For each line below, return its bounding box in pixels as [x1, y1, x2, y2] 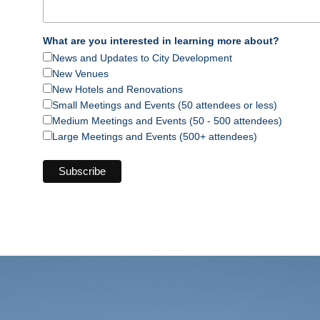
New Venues [52, 68, 109, 80]
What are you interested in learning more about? [43, 35, 279, 47]
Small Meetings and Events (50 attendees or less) [52, 99, 277, 111]
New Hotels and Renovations [52, 84, 183, 96]
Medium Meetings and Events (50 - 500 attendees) [52, 115, 282, 127]
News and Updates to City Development [52, 52, 232, 64]
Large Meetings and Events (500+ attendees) [52, 131, 257, 143]
